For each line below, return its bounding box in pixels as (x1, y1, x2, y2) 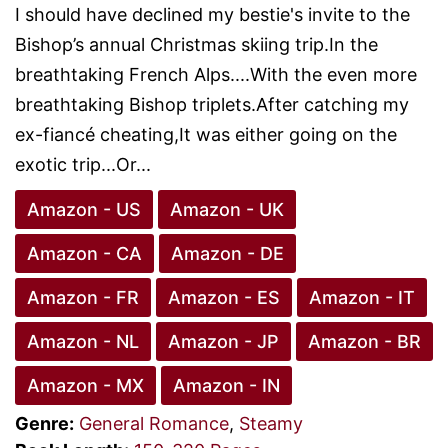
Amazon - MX (27, 374, 144, 396)
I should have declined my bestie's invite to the (15, 3, 410, 25)
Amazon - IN (173, 374, 280, 396)
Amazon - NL (27, 330, 139, 352)
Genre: (15, 412, 74, 434)
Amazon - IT (309, 286, 415, 308)
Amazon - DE (171, 242, 284, 264)
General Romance (79, 412, 229, 434)
